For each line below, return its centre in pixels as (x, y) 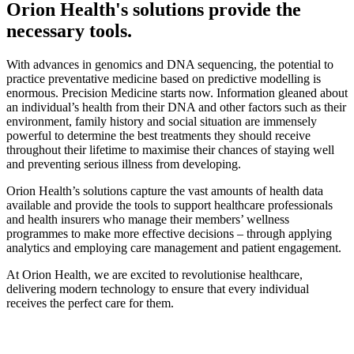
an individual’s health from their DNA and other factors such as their (176, 107)
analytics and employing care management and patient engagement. (174, 247)
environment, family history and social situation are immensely (162, 121)
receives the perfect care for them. (90, 303)
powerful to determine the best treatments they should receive (158, 135)
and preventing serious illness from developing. (124, 164)
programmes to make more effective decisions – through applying (169, 233)
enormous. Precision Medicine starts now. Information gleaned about (177, 92)
